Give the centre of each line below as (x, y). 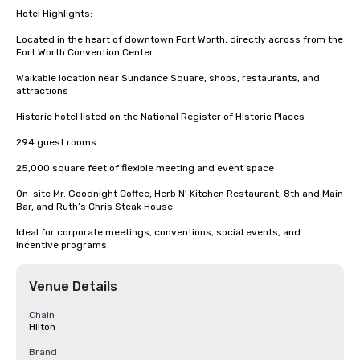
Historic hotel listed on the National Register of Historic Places (160, 117)
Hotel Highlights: (54, 14)
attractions (42, 91)
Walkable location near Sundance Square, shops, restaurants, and (168, 78)
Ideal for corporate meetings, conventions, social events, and (158, 232)
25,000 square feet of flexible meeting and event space (145, 168)
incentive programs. (63, 245)
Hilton (42, 327)
